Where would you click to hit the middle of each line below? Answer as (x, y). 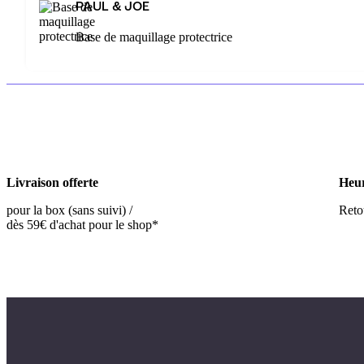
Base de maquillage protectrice (154, 37)
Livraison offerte (52, 183)
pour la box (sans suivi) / (69, 210)
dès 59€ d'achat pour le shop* (82, 225)
